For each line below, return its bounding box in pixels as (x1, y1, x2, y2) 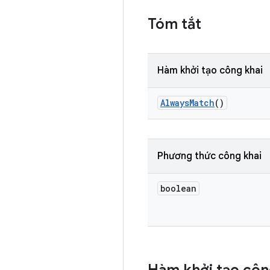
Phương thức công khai (157, 150, 262, 162)
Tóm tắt (148, 15, 201, 33)
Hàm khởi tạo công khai (157, 64, 263, 77)
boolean (160, 183, 196, 194)
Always (160, 97, 189, 108)
